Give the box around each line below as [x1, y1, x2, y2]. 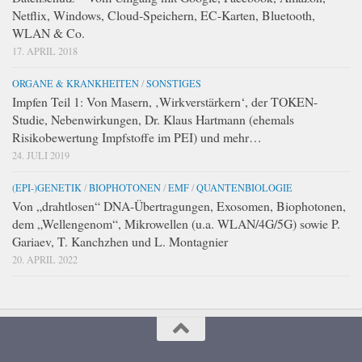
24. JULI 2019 [12, 148, 69, 162]
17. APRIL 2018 [12, 44, 78, 57]
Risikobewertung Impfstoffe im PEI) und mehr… [12, 128, 262, 145]
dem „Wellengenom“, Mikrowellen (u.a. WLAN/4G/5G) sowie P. [12, 214, 340, 232]
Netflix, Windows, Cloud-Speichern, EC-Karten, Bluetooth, [12, 6, 315, 23]
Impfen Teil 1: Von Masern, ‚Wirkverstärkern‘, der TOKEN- [12, 92, 318, 110]
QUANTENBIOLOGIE [196, 180, 293, 194]
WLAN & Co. [12, 23, 85, 41]
